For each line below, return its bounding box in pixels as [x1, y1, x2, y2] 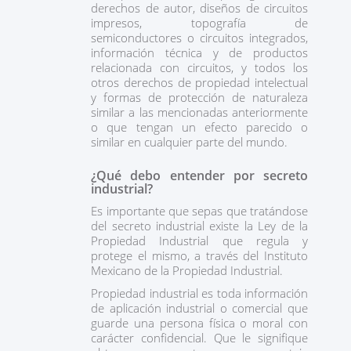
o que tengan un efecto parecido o [91, 119, 308, 135]
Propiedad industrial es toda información [91, 285, 308, 301]
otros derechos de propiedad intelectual [91, 74, 308, 90]
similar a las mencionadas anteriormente [91, 104, 308, 120]
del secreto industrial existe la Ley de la [91, 218, 308, 233]
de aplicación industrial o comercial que [91, 300, 308, 316]
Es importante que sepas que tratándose [91, 203, 308, 219]
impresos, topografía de [91, 15, 308, 31]
